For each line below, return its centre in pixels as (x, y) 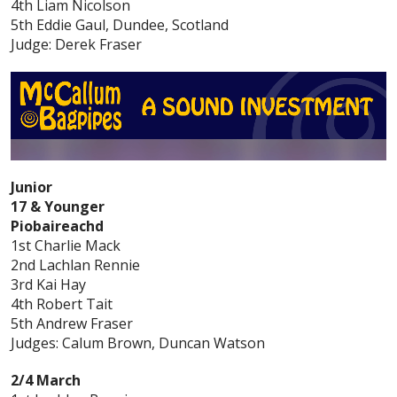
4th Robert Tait (62, 304)
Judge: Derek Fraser (76, 45)
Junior (31, 187)
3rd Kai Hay (48, 285)
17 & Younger (58, 207)
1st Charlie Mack (66, 246)
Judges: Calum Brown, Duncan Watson (138, 343)
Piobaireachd (57, 226)
